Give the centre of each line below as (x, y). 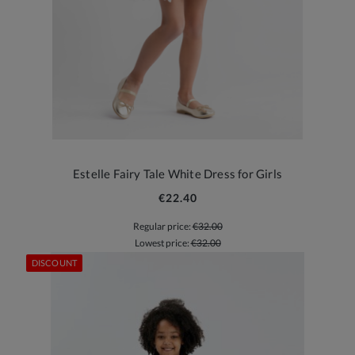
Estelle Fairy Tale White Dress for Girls (177, 174)
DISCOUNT (54, 262)
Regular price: (162, 227)
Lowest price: (162, 242)
